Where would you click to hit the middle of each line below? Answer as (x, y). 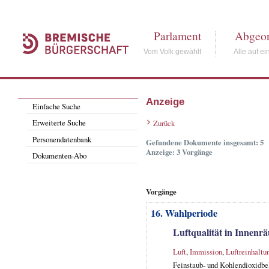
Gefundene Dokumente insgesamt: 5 (204, 143)
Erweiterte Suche (59, 123)
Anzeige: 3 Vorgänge (179, 152)
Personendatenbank (62, 139)
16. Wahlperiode (184, 213)
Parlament (178, 36)
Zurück (164, 123)
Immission (206, 251)
